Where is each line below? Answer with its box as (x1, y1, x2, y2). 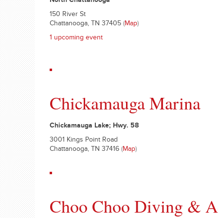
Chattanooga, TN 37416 (50, 145, 121, 154)
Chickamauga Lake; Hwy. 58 (50, 122, 139, 131)
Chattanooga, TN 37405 (50, 20, 123, 29)
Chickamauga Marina (50, 91, 200, 114)
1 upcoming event (50, 34, 103, 43)
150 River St (50, 11, 86, 19)
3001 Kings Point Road (50, 136, 118, 145)
